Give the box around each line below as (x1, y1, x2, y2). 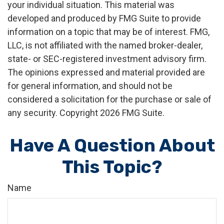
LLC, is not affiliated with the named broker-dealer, (7, 40, 202, 50)
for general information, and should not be (7, 80, 172, 91)
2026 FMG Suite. (100, 107, 164, 118)
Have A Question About (9, 134, 215, 156)
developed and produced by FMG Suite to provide (7, 13, 201, 23)
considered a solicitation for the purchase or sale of (7, 94, 211, 104)
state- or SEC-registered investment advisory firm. (7, 53, 206, 64)
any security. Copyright (7, 107, 100, 118)
